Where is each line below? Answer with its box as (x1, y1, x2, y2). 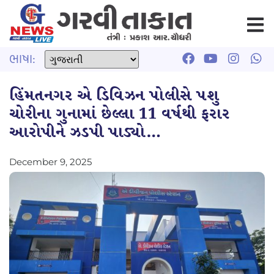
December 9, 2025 (9, 155, 92, 168)
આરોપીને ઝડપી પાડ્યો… (9, 121, 161, 144)
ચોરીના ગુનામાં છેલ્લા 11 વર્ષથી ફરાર (9, 103, 229, 125)
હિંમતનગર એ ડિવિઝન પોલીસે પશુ (9, 84, 219, 107)
